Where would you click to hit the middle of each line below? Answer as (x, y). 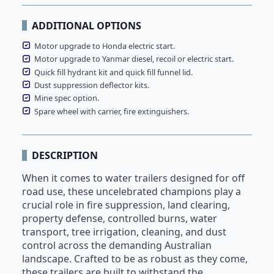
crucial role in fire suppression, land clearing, (126, 205)
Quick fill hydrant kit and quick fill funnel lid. (113, 72)
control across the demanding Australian (117, 246)
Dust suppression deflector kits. (92, 85)
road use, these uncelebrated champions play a (131, 192)
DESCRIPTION (65, 156)
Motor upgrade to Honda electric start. (105, 46)
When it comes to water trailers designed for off (133, 178)
